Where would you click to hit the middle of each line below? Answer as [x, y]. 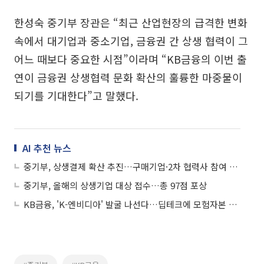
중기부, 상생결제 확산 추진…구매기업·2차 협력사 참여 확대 [234, 166]
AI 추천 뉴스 [47, 148]
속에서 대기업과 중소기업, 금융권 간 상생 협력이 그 [131, 40]
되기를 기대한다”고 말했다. [76, 95]
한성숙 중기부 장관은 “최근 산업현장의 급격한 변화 [131, 22]
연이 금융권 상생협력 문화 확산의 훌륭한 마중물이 [128, 77]
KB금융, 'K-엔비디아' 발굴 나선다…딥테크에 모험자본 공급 [233, 204]
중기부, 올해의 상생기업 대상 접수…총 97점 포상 [115, 185]
